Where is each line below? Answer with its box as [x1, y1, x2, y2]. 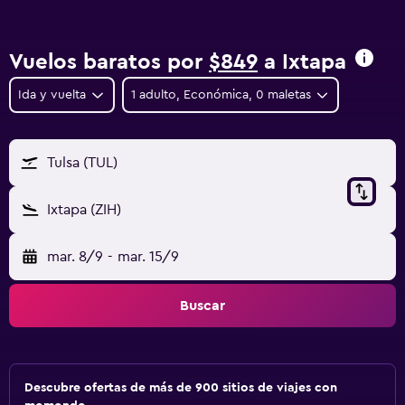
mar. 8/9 [47, 250, 103, 264]
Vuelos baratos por [9, 52, 209, 73]
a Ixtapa [258, 52, 346, 73]
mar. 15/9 [117, 250, 179, 264]
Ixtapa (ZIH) [47, 202, 121, 217]
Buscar [180, 298, 225, 313]
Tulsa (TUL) [47, 155, 118, 170]
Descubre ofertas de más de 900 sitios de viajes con [24, 381, 337, 394]
